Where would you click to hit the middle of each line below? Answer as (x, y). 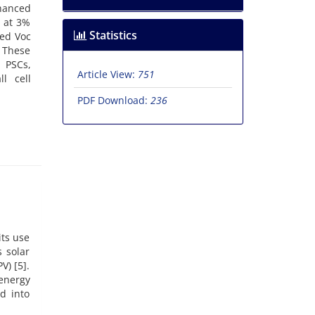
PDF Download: (114, 101)
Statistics (111, 36)
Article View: (107, 75)
